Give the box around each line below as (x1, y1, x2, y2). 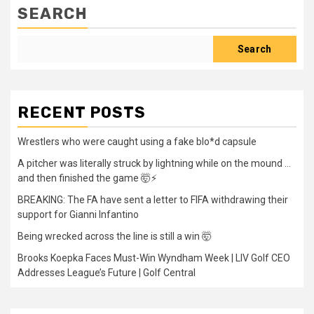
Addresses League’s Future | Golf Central (18, 267, 196, 279)
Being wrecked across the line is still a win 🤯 (18, 231, 212, 243)
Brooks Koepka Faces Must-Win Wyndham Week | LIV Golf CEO (18, 252, 290, 264)
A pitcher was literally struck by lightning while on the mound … (18, 158, 291, 170)
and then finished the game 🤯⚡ (18, 172, 157, 184)
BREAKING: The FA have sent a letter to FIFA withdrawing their (18, 194, 288, 206)
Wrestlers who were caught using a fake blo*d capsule (18, 136, 257, 148)
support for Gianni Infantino (18, 209, 139, 221)
